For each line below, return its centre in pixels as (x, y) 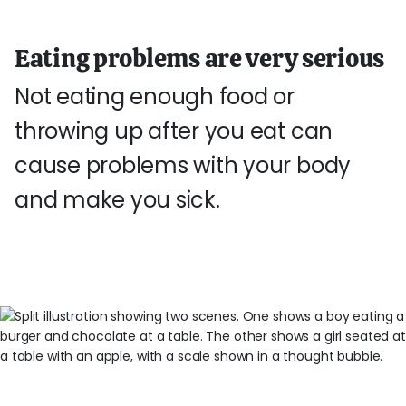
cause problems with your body (183, 165)
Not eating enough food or (155, 97)
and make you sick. (117, 200)
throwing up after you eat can (174, 131)
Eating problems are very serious (200, 58)
